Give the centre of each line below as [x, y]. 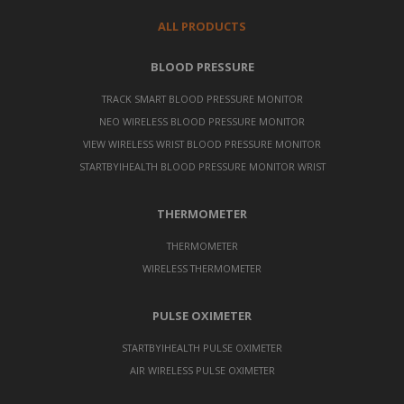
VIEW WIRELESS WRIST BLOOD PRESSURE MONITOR [202, 143]
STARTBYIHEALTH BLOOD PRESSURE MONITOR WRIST [202, 166]
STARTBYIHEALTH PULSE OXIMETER [202, 347]
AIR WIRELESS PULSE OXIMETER [202, 370]
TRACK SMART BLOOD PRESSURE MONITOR [202, 98]
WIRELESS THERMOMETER [202, 268]
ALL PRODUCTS [202, 26]
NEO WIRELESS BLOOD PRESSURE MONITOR [202, 121]
